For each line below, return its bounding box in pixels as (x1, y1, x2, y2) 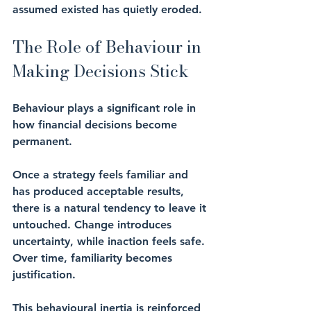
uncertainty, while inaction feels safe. (12, 235, 208, 248)
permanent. (12, 135, 72, 148)
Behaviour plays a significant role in (12, 101, 199, 115)
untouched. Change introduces (12, 218, 175, 231)
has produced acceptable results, (12, 185, 187, 198)
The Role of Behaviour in (12, 34, 205, 60)
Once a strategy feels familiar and (12, 168, 192, 181)
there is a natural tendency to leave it (12, 201, 210, 215)
